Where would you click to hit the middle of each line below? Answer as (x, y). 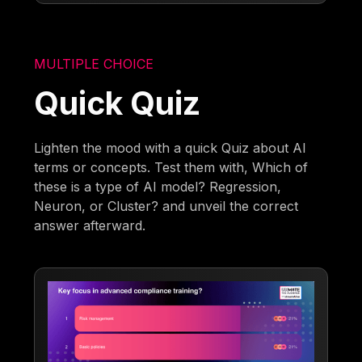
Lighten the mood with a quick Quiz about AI (170, 147)
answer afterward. (90, 225)
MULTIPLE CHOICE (94, 63)
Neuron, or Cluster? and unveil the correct (166, 206)
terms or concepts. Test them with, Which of (171, 167)
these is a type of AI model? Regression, (158, 186)
